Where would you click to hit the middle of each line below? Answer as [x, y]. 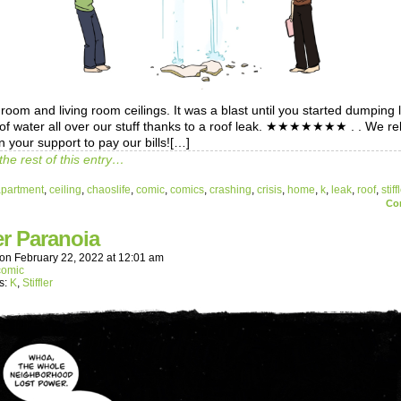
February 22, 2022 [59, 258]
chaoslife [109, 190]
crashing [230, 190]
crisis [269, 190]
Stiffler [38, 283]
